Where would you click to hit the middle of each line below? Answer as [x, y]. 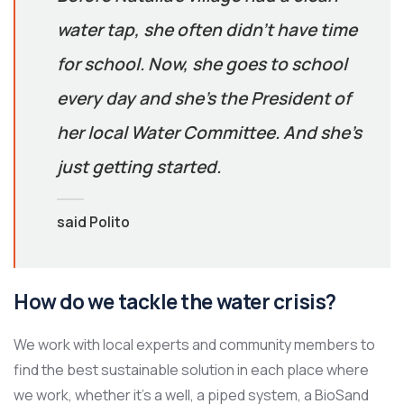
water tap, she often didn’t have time [207, 30]
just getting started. [138, 167]
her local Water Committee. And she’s [209, 133]
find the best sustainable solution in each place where [191, 369]
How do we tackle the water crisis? [175, 301]
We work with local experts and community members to [194, 344]
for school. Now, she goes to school [202, 64]
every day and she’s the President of [203, 98]
